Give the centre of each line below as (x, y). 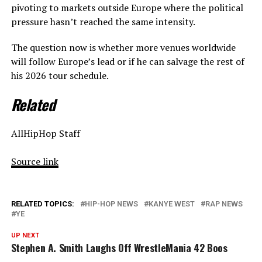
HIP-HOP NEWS (111, 204)
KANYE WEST (171, 204)
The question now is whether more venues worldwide (123, 48)
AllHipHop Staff (45, 134)
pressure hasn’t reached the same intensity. (103, 22)
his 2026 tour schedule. (60, 76)
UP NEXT (25, 236)
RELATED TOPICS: (42, 204)
